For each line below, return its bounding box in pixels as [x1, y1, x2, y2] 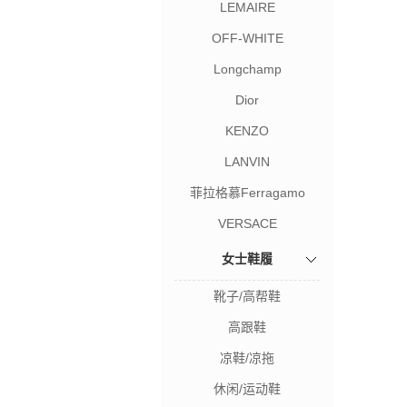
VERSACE [217, 216, 277, 231]
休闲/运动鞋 [213, 382, 281, 396]
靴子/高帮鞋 [213, 289, 281, 303]
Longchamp [213, 62, 282, 76]
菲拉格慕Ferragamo [189, 185, 305, 200]
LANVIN [224, 154, 270, 169]
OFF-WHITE [211, 31, 283, 45]
